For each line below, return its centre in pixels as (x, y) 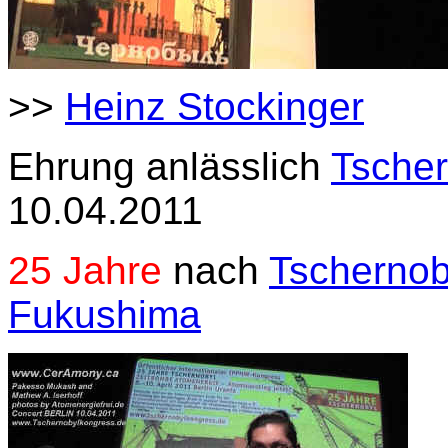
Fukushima (104, 314)
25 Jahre (85, 270)
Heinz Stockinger (214, 106)
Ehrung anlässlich (169, 166)
